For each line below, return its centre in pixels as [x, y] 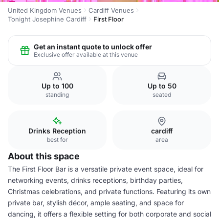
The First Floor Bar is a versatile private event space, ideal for [106, 169]
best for [57, 140]
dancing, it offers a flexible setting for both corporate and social [109, 214]
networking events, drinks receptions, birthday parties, [95, 180]
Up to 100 [57, 86]
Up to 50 [162, 86]
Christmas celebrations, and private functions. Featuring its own [109, 191]
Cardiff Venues [111, 10]
